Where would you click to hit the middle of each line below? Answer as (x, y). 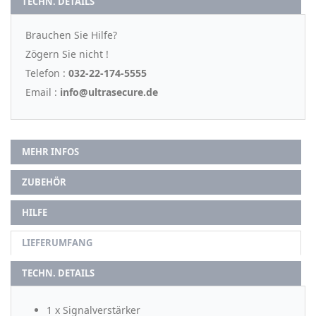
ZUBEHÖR (44, 182)
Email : (41, 92)
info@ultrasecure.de (108, 92)
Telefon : (47, 73)
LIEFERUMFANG (57, 242)
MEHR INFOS (50, 151)
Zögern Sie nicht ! (67, 54)
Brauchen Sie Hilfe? (71, 35)
